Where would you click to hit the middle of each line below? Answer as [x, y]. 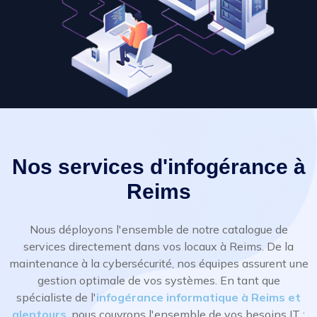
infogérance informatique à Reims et [198, 298]
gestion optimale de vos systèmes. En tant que [158, 281]
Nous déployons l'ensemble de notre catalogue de [158, 230]
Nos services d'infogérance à [158, 167]
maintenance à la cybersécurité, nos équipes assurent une [158, 264]
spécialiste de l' [56, 298]
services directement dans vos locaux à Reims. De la [158, 247]
